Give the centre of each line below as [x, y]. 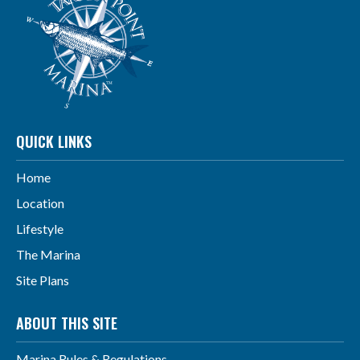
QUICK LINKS [54, 142]
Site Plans [43, 280]
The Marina [48, 255]
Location [40, 203]
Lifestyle [40, 229]
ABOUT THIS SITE [67, 323]
